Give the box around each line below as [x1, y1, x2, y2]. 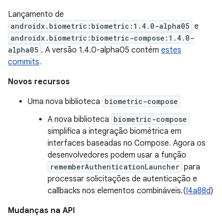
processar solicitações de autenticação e [48, 174, 197, 184]
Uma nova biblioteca [28, 97, 102, 107]
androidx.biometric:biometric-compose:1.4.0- [10, 33, 194, 43]
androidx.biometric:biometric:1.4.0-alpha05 [10, 21, 190, 31]
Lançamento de [8, 9, 64, 19]
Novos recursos [8, 77, 70, 87]
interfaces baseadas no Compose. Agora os [48, 138, 206, 148]
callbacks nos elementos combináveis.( [48, 186, 186, 196]
